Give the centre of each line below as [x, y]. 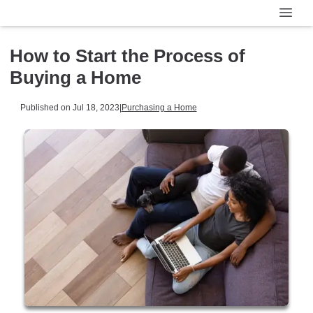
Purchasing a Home [159, 108]
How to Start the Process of [128, 56]
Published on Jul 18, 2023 [70, 108]
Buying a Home [75, 77]
